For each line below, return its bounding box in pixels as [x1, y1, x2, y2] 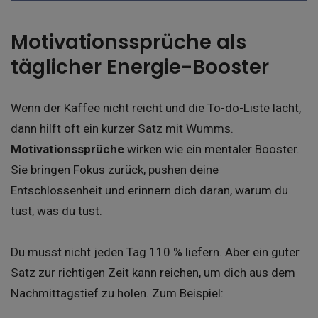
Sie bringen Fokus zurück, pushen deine [11, 162, 219, 177]
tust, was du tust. [11, 203, 102, 218]
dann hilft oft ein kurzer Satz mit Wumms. [11, 121, 234, 136]
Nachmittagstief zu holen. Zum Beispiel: [11, 286, 224, 301]
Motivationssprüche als [11, 28, 246, 57]
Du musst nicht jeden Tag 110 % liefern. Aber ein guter [11, 245, 300, 260]
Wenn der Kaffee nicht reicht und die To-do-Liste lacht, [11, 100, 301, 115]
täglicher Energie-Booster [11, 53, 269, 82]
